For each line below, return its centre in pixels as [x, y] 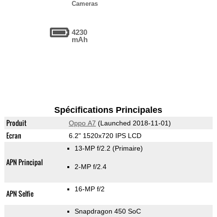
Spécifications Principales [108, 110]
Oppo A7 [82, 123]
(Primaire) [127, 148]
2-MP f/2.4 [90, 167]
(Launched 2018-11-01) [133, 123]
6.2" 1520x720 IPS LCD [105, 136]
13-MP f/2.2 [93, 148]
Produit [16, 123]
